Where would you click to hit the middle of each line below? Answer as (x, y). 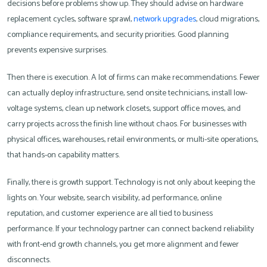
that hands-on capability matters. (63, 156)
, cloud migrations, (228, 20)
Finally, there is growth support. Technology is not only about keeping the (131, 183)
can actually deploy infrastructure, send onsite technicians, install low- (127, 94)
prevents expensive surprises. (57, 51)
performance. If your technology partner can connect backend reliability (131, 229)
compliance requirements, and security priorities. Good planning (118, 35)
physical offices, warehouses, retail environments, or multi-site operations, (133, 140)
